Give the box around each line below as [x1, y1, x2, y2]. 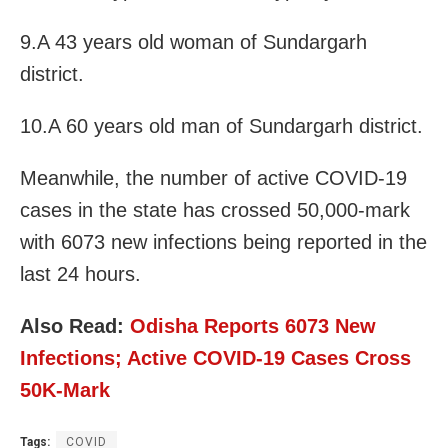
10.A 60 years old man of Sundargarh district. [20, 114, 423, 137]
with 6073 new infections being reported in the [20, 230, 427, 253]
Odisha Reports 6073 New [130, 314, 376, 337]
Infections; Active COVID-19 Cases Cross [20, 346, 411, 369]
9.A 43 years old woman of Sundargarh [20, 30, 367, 53]
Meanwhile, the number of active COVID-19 [20, 166, 407, 189]
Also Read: [20, 314, 130, 337]
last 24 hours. [20, 262, 141, 285]
